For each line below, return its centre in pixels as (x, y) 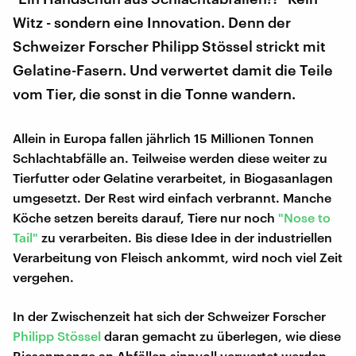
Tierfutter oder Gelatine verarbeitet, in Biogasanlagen (173, 177)
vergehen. (43, 277)
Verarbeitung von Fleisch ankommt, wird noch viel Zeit (178, 257)
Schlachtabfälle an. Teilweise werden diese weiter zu (170, 157)
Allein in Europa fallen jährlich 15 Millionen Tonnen (163, 137)
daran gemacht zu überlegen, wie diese (221, 335)
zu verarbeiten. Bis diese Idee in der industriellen (185, 237)
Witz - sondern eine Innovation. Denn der (152, 22)
